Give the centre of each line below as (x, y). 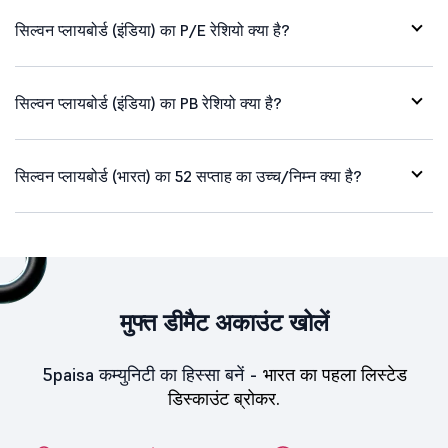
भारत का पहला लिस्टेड (334, 374)
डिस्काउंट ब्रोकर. (224, 398)
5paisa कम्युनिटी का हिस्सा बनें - (152, 374)
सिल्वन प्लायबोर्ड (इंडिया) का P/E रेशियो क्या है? (152, 30)
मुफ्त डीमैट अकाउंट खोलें (224, 322)
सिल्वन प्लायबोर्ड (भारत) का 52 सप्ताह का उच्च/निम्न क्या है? (188, 176)
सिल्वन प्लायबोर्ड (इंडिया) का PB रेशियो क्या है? (148, 103)
